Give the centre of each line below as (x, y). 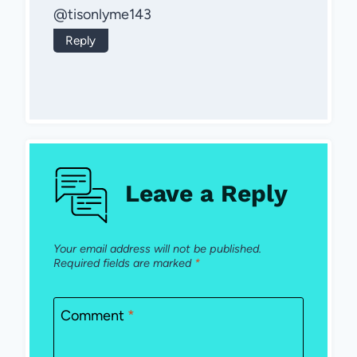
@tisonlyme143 (102, 15)
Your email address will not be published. (157, 249)
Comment (94, 316)
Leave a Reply (206, 193)
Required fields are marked (124, 263)
